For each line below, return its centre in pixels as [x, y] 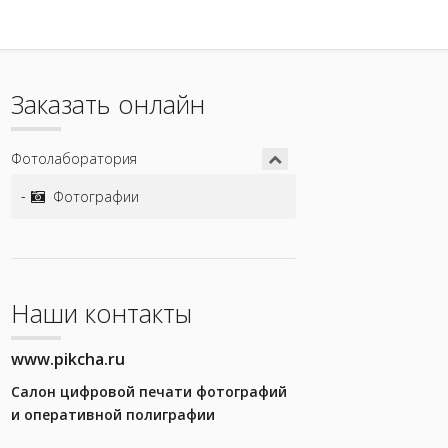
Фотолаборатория [73, 158]
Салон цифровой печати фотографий [148, 391]
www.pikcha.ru [67, 359]
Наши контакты [101, 313]
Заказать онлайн [107, 104]
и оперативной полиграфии [112, 414]
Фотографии [95, 196]
